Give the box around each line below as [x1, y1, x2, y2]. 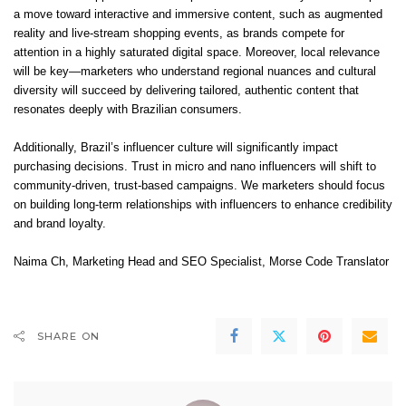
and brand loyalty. [14, 217, 106, 231]
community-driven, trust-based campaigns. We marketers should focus [14, 179, 385, 193]
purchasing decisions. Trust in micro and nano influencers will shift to [14, 160, 376, 174]
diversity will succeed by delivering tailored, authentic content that [14, 84, 359, 98]
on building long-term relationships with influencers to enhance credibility [14, 198, 392, 212]
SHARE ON [37, 330, 100, 343]
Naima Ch [14, 256, 65, 269]
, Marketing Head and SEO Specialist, [65, 256, 269, 269]
